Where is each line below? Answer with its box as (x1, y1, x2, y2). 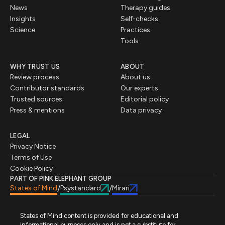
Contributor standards (10, 83, 84, 92)
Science (10, 25, 35, 34)
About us (121, 72, 150, 81)
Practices (121, 25, 150, 34)
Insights (10, 14, 36, 23)
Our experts (121, 83, 158, 92)
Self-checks (121, 14, 158, 23)
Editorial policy (121, 94, 169, 103)
